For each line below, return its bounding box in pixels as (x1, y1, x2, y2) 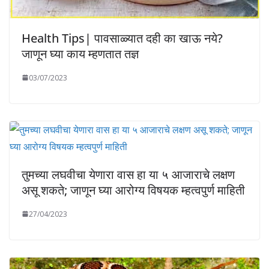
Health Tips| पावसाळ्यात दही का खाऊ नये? (22, 29, 223, 46)
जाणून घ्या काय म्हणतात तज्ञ (22, 45, 139, 62)
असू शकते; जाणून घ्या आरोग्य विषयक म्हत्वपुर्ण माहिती (22, 181, 245, 198)
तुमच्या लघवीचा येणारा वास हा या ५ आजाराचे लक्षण (22, 166, 235, 183)
